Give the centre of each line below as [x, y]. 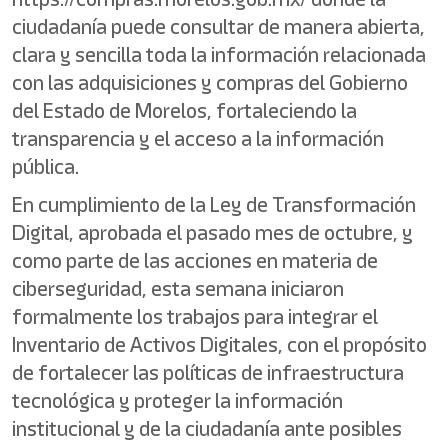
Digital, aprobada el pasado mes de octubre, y [212, 232]
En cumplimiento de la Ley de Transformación [214, 204]
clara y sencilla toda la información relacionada [219, 54]
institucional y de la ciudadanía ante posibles [207, 428]
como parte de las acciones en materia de [195, 260]
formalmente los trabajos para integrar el [195, 316]
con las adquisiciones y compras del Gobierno [210, 82]
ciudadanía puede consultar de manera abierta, [218, 26]
